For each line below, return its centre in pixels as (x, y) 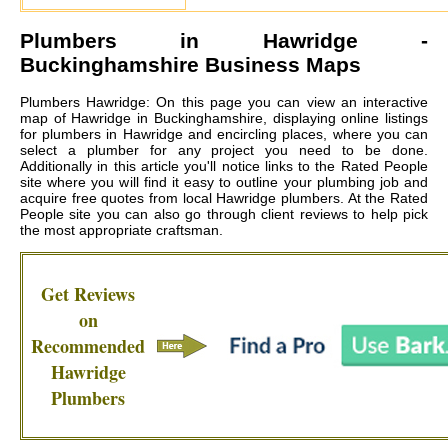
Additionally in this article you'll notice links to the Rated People (224, 166)
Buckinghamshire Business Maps (190, 64)
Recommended (88, 346)
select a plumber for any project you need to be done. (224, 150)
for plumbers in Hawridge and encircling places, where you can (224, 134)
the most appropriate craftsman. (121, 230)
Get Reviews (88, 294)
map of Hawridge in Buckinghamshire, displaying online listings (224, 118)
